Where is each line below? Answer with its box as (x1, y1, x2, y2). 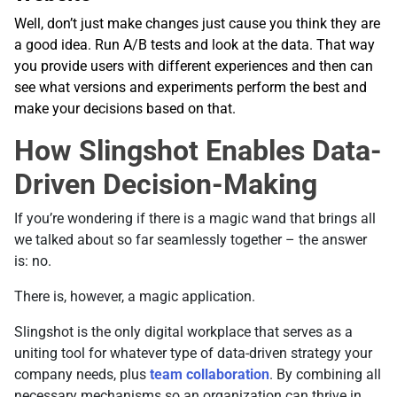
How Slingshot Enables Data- (14, 134, 382, 168)
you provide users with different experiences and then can (14, 58, 373, 75)
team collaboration (150, 366, 269, 384)
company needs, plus (14, 366, 150, 384)
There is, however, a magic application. (14, 288, 259, 306)
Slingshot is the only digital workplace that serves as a (14, 323, 353, 341)
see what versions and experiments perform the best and (14, 79, 367, 97)
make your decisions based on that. (14, 100, 239, 118)
